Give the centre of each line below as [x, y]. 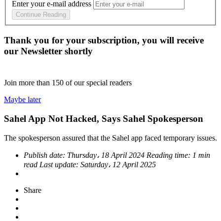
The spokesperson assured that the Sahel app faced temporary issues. [110, 138]
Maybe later [22, 100]
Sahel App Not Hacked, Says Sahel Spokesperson [104, 118]
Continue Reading [41, 15]
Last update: [60, 164]
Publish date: [45, 155]
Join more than [28, 83]
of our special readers [99, 83]
